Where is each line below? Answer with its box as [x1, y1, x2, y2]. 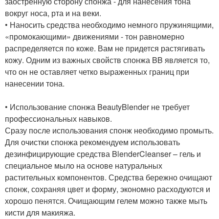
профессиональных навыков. [5, 113, 112, 124]
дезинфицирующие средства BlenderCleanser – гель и [5, 148, 201, 159]
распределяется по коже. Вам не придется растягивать [5, 43, 205, 54]
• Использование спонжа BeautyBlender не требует [5, 101, 190, 112]
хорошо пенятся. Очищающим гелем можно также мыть [5, 195, 207, 206]
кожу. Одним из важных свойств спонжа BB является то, [5, 54, 210, 66]
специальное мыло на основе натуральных [5, 160, 162, 171]
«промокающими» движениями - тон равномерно [5, 31, 184, 42]
